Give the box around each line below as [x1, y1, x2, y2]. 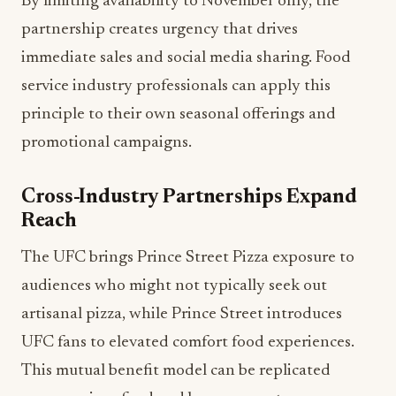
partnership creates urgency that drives [21, 21, 298, 39]
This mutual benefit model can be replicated [21, 362, 331, 380]
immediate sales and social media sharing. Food [21, 49, 351, 67]
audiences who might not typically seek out [21, 278, 327, 295]
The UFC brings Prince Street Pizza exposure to [21, 249, 354, 267]
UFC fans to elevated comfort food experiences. [21, 334, 354, 352]
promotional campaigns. [21, 134, 192, 152]
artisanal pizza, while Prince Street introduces [21, 306, 342, 324]
